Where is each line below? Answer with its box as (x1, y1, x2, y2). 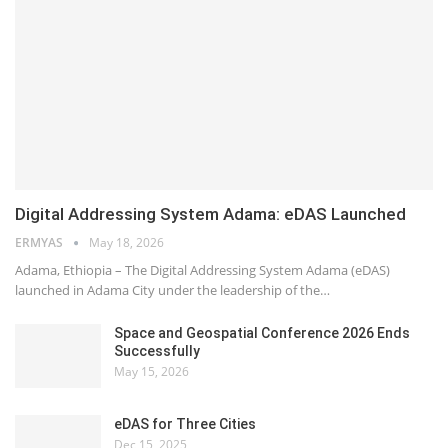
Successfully (114, 343, 200, 360)
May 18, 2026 (89, 234, 164, 252)
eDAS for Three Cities (114, 415, 256, 432)
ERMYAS (15, 234, 66, 252)
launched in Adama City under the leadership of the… (15, 281, 330, 300)
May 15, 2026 (114, 363, 189, 381)
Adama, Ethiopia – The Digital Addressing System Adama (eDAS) (15, 261, 390, 280)
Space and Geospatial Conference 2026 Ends (114, 325, 410, 342)
